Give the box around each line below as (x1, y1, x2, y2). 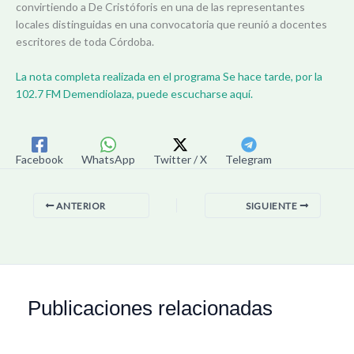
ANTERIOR (54, 199, 106, 212)
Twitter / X (153, 152, 207, 166)
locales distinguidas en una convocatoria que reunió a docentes (16, 17, 327, 31)
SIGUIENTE (246, 199, 300, 212)
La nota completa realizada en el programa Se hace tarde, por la (16, 70, 322, 84)
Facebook (16, 152, 63, 166)
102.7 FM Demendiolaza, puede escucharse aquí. (16, 87, 253, 101)
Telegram (225, 152, 272, 166)
